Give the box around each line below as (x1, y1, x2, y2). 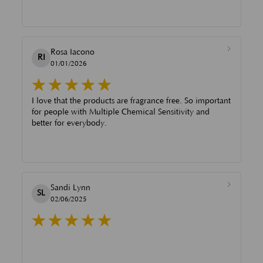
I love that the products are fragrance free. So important (32, 96, 184, 106)
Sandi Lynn (50, 183, 90, 193)
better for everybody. (32, 118, 107, 128)
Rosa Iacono (50, 47, 95, 57)
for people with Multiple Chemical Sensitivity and (32, 107, 210, 117)
